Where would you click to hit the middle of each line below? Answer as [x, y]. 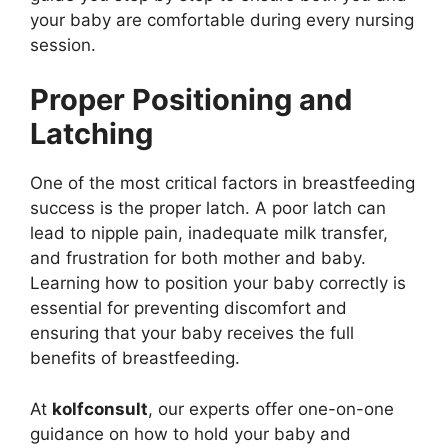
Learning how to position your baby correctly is [218, 283]
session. [63, 44]
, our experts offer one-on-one [271, 408]
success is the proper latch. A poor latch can [208, 208]
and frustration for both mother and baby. [198, 258]
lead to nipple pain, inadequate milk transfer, [209, 233]
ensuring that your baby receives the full [192, 333]
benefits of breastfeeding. [135, 358]
